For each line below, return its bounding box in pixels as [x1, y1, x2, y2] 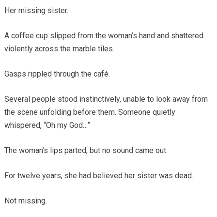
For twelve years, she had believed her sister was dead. [4, 170, 193, 180]
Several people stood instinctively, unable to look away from [4, 94, 208, 104]
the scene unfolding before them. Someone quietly [4, 107, 175, 117]
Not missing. [4, 196, 47, 205]
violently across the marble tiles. [4, 44, 114, 53]
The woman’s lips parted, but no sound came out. [4, 145, 168, 155]
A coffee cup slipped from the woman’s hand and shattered [4, 31, 203, 40]
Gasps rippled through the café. [4, 69, 110, 78]
